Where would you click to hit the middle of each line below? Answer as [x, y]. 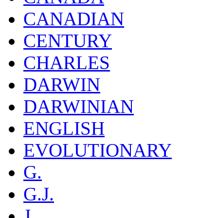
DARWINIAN [79, 106]
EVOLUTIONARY [98, 150]
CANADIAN [74, 18]
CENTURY [68, 40]
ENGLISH [64, 128]
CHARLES [67, 62]
